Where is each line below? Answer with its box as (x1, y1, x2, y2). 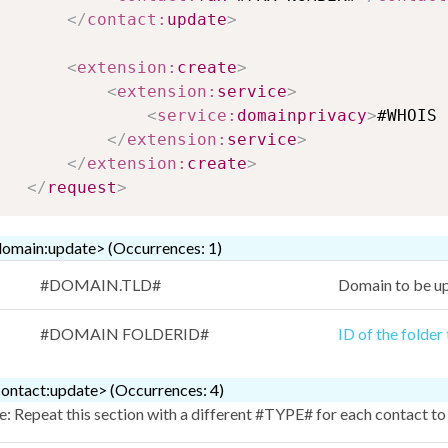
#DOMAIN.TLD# (40, 275, 161, 295)
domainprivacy (237, 106, 367, 126)
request (47, 178, 117, 198)
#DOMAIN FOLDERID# (40, 324, 209, 344)
